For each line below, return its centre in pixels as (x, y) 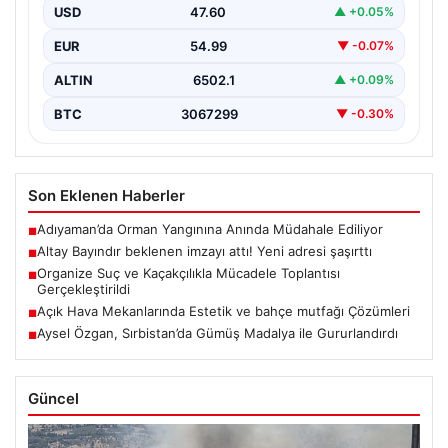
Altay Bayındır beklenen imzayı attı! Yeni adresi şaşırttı (204, 250)
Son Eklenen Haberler (106, 195)
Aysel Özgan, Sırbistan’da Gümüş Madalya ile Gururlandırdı (217, 332)
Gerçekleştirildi (83, 288)
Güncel (53, 398)
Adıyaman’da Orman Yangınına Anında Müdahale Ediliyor (210, 228)
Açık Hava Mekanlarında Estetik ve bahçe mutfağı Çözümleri (223, 310)
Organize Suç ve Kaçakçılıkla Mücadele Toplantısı (188, 272)
